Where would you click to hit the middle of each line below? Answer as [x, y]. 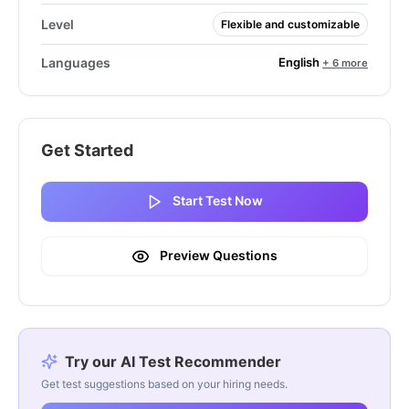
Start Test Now [216, 200]
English [300, 62]
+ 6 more [345, 63]
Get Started [87, 150]
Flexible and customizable [290, 24]
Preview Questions [217, 255]
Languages [76, 63]
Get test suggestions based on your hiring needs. [164, 384]
